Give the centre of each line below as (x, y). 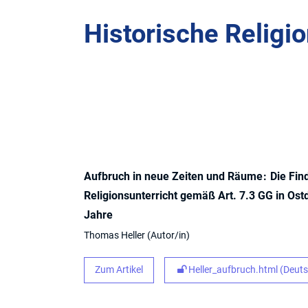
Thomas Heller (115, 235)
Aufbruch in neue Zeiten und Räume (175, 176)
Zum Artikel (119, 270)
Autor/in (168, 235)
